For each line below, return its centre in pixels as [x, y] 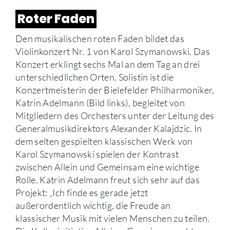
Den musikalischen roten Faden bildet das [100, 38]
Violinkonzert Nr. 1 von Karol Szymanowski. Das [113, 51]
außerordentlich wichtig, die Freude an [93, 205]
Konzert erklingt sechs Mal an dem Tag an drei [108, 64]
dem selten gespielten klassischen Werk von [104, 141]
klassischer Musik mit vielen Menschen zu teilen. [113, 218]
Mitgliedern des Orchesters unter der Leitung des [115, 115]
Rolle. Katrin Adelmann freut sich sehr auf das [108, 179]
